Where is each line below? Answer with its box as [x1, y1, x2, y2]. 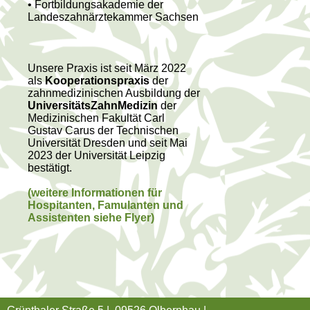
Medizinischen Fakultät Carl [28, 111, 165, 124]
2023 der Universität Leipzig [28, 149, 165, 161]
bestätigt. [28, 161, 72, 174]
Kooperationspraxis [45, 74, 152, 86]
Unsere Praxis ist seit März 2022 [28, 62, 186, 74]
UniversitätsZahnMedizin [28, 99, 158, 111]
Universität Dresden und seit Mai [28, 136, 188, 149]
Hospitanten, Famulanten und [28, 199, 183, 211]
